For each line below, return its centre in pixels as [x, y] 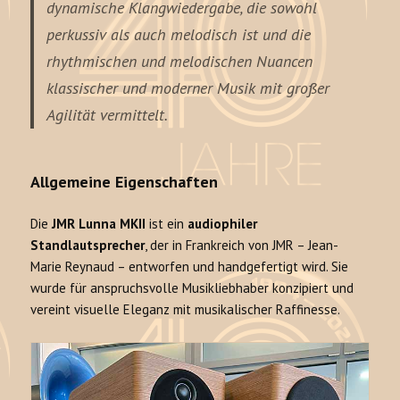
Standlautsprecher [88, 245]
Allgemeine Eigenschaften [125, 181]
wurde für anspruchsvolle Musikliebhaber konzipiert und [192, 287]
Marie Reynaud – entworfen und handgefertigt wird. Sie [190, 266]
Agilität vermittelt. [108, 114]
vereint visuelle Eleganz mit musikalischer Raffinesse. [186, 309]
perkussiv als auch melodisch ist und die [179, 34]
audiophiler [223, 223]
